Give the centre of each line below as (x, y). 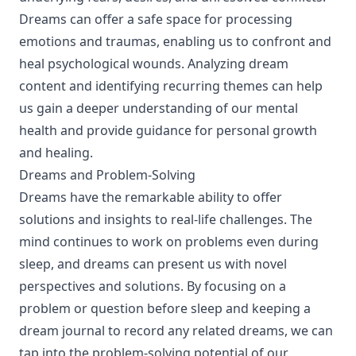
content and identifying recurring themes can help (171, 86)
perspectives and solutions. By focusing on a (153, 286)
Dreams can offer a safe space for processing (156, 19)
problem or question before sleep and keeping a (165, 308)
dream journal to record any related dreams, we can (176, 331)
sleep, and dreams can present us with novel (153, 264)
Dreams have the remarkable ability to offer (151, 197)
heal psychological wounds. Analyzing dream (154, 64)
